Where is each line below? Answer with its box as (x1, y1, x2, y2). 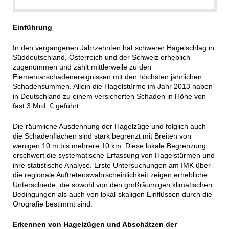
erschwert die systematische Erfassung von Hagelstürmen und (12, 151, 215, 159)
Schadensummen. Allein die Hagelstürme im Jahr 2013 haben (12, 82, 213, 90)
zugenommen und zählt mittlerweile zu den (12, 62, 151, 71)
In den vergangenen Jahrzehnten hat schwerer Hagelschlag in (12, 43, 214, 52)
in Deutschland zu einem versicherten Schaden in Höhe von (12, 91, 206, 100)
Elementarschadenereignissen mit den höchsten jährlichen (12, 72, 202, 81)
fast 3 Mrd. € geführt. (12, 101, 81, 110)
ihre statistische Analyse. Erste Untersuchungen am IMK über (12, 161, 211, 169)
